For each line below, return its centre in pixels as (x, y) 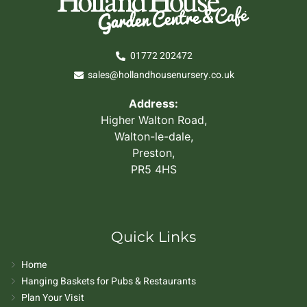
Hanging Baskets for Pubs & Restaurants (109, 281)
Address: (153, 103)
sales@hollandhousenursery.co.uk (161, 75)
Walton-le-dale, (153, 136)
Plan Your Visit (53, 297)
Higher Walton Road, (153, 120)
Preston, (153, 152)
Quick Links (153, 236)
